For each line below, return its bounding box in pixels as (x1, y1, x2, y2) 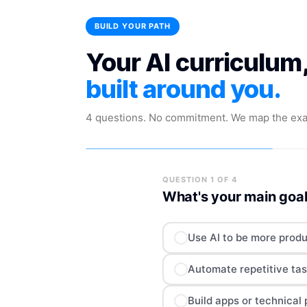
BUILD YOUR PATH (94, 21, 171, 31)
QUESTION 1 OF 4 (162, 174, 237, 184)
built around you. (85, 74, 282, 104)
